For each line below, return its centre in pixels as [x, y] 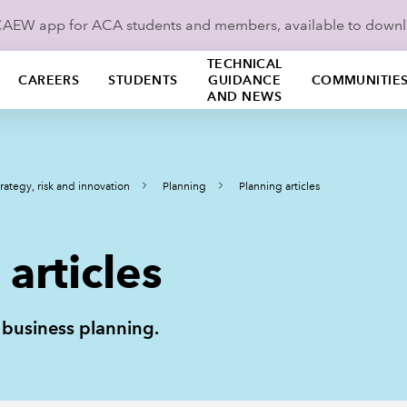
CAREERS [49, 80]
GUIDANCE [244, 80]
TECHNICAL [244, 64]
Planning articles [279, 187]
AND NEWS [244, 96]
